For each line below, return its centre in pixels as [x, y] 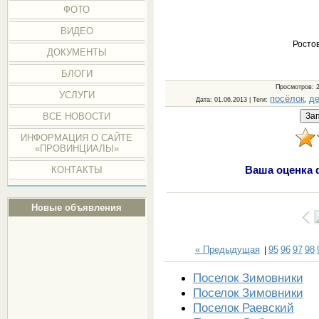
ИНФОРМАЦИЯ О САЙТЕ [77, 138]
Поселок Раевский [243, 307]
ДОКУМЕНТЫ [77, 52]
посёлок [288, 98]
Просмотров [294, 87]
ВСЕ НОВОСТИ [77, 116]
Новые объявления [77, 208]
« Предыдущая [227, 249]
